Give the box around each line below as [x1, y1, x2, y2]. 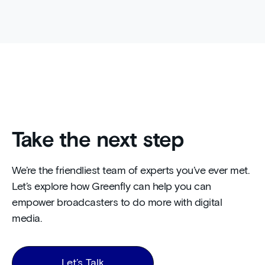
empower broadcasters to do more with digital [12, 198, 222, 209]
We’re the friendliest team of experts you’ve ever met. [12, 166, 249, 177]
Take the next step [12, 130, 184, 152]
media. [12, 214, 41, 225]
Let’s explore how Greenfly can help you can [12, 182, 211, 193]
